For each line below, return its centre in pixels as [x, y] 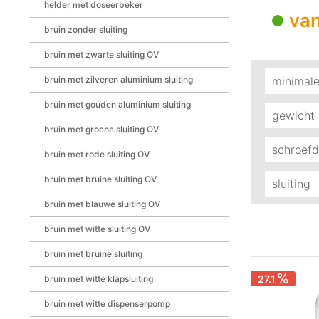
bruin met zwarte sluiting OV [101, 54]
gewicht [293, 115]
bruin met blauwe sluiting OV [102, 204]
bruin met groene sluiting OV [101, 129]
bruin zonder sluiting [86, 30]
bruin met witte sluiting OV [97, 229]
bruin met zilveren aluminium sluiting [119, 79]
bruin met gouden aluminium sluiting [117, 104]
